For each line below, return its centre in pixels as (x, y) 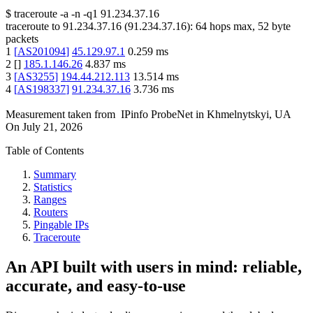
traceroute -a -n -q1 (56, 14)
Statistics (53, 187)
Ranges (50, 200)
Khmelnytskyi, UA (249, 115)
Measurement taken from (60, 115)
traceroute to (33, 27)
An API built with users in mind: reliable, (154, 267)
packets (22, 39)
